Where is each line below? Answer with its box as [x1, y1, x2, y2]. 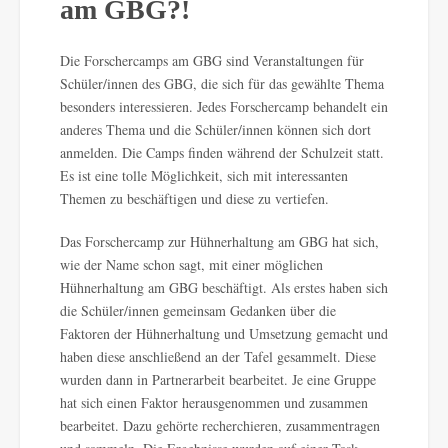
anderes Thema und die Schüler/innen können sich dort [60, 119, 371, 139]
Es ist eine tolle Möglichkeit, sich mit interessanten [60, 165, 348, 185]
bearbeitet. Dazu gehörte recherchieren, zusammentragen [60, 415, 380, 435]
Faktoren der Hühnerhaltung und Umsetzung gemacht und [60, 323, 388, 343]
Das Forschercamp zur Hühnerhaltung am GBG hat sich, [60, 231, 379, 251]
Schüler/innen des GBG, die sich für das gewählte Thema [60, 73, 384, 93]
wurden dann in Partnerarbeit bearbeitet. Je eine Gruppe [60, 369, 376, 389]
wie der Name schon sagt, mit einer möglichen [60, 254, 323, 274]
